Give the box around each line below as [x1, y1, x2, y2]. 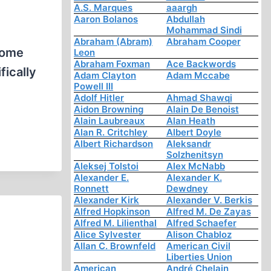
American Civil [166, 240, 230, 252]
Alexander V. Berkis [166, 194, 252, 206]
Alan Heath [166, 115, 215, 127]
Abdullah [166, 13, 205, 25]
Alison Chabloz [166, 229, 232, 241]
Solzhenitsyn [166, 149, 223, 161]
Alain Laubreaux [74, 115, 145, 127]
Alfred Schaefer [166, 217, 237, 229]
